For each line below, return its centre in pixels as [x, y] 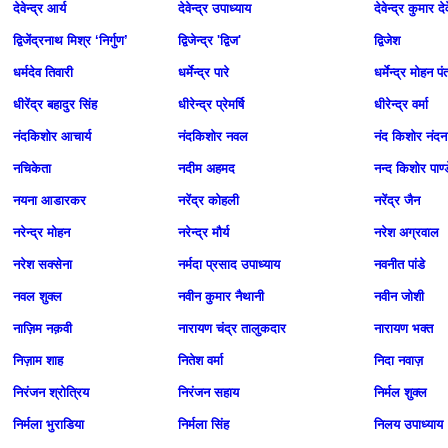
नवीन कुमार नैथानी [221, 296]
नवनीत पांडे [399, 264]
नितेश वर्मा [200, 360]
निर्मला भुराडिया [48, 424]
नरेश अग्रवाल [406, 232]
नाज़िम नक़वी [42, 328]
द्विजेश [387, 40]
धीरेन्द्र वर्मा [401, 104]
